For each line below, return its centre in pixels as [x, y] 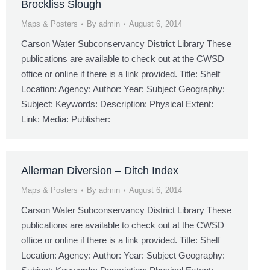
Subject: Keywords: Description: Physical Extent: [117, 104]
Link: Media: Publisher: [66, 119]
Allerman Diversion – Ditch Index [100, 171]
